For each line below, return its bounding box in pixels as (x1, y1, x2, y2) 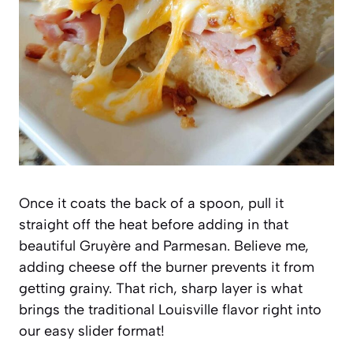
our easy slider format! (19, 321, 165, 340)
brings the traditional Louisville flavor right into (19, 300, 321, 318)
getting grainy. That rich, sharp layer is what (19, 279, 303, 297)
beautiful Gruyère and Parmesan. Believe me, (19, 236, 309, 255)
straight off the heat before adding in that (19, 215, 288, 233)
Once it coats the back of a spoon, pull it (19, 194, 284, 212)
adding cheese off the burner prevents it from (19, 258, 314, 276)
